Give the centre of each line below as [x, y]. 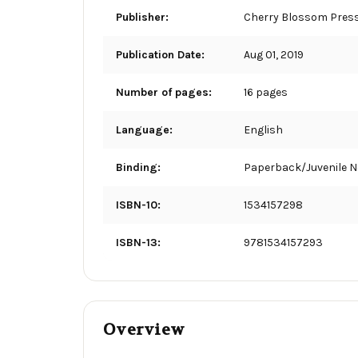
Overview [144, 329]
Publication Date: [160, 54]
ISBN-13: [138, 242]
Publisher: [142, 17]
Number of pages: [164, 92]
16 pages [266, 92]
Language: [144, 129]
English [263, 129]
